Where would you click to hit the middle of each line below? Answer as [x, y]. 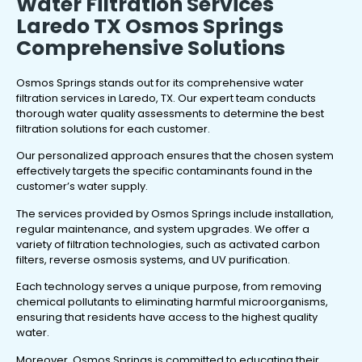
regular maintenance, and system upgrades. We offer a [163, 229]
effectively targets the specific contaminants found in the [164, 171]
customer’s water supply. [82, 187]
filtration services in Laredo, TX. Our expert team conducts [166, 99]
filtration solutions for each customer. [113, 129]
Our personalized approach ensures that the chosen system [175, 156]
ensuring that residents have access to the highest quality [167, 318]
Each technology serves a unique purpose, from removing [169, 287]
